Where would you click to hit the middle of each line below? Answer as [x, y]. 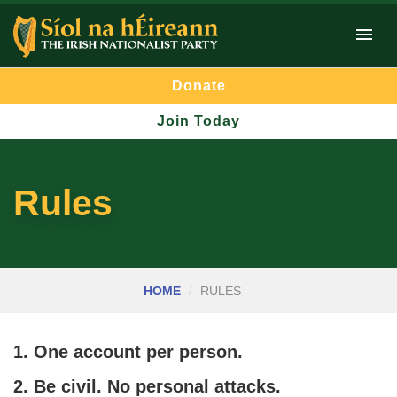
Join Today [198, 121]
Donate [198, 86]
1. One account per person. [128, 352]
